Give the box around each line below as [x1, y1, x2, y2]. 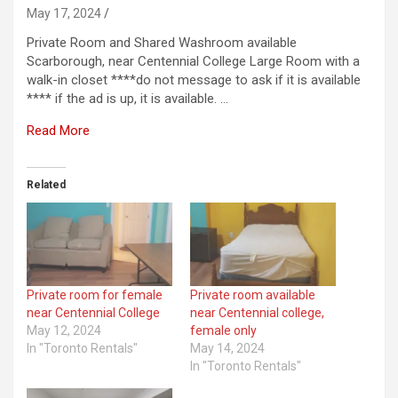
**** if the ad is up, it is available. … [27, 90, 228, 107]
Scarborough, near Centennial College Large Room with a [27, 52, 360, 69]
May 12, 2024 [27, 322, 101, 338]
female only [190, 322, 257, 338]
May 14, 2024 [190, 340, 265, 355]
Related [27, 178, 66, 191]
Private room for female [27, 287, 163, 302]
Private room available [190, 287, 315, 302]
